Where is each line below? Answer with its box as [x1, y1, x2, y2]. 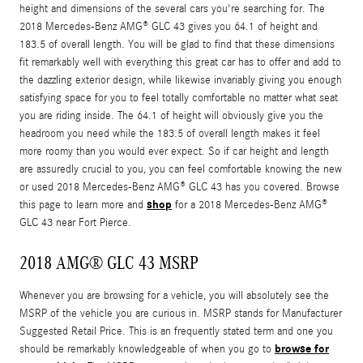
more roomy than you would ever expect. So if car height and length [19, 145, 329, 159]
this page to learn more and [19, 199, 147, 212]
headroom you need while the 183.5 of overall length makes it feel [19, 127, 320, 141]
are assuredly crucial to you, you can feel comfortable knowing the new [19, 163, 342, 177]
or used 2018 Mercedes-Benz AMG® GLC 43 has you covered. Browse [19, 181, 340, 194]
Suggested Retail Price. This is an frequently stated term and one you [19, 325, 333, 339]
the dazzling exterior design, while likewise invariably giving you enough [19, 74, 342, 88]
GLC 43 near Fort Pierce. [19, 216, 131, 230]
